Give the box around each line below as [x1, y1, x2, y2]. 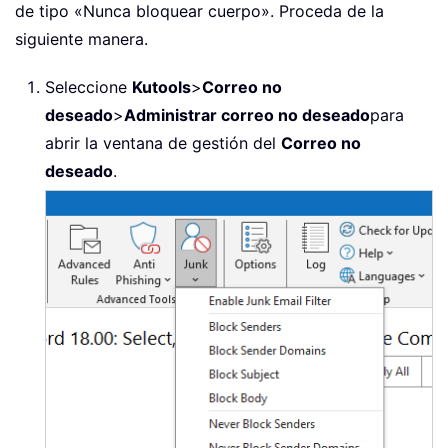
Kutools [132, 76, 191, 97]
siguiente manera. [15, 28, 148, 49]
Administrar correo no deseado [124, 104, 370, 125]
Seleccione [45, 76, 132, 97]
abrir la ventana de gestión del [45, 132, 281, 153]
